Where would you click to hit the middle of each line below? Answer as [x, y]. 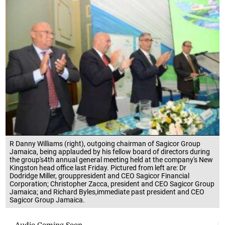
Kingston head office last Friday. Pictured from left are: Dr [98, 167]
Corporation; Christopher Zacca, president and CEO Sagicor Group [112, 184]
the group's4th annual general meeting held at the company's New [111, 159]
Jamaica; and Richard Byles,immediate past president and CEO [107, 192]
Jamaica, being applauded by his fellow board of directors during [110, 151]
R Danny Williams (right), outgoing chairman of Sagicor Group [105, 143]
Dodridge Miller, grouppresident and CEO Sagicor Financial [100, 176]
